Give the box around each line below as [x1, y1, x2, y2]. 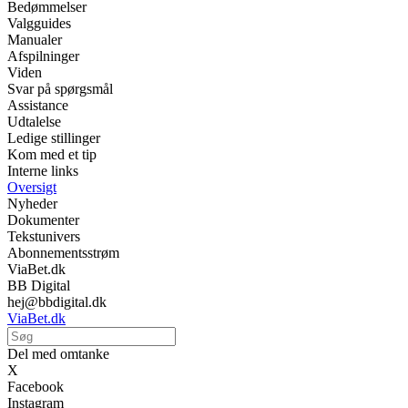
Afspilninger [7, 48, 79, 65]
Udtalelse [7, 114, 61, 130]
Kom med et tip [7, 147, 97, 163]
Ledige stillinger [7, 130, 100, 147]
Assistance [7, 97, 68, 114]
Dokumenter [7, 212, 79, 229]
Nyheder [7, 196, 57, 212]
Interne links [7, 163, 78, 179]
